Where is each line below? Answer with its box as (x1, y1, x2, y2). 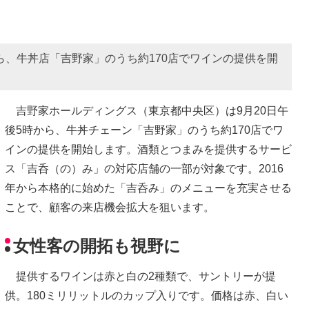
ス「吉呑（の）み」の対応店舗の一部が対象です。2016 (5, 162, 283, 175)
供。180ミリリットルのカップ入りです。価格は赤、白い (5, 290, 288, 302)
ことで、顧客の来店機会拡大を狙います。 (5, 201, 215, 213)
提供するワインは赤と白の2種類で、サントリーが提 (5, 270, 276, 283)
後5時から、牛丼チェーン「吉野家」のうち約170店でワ (5, 123, 283, 136)
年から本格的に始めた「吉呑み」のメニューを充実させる (5, 181, 292, 194)
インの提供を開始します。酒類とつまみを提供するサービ (5, 143, 292, 155)
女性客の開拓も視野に (13, 237, 181, 256)
